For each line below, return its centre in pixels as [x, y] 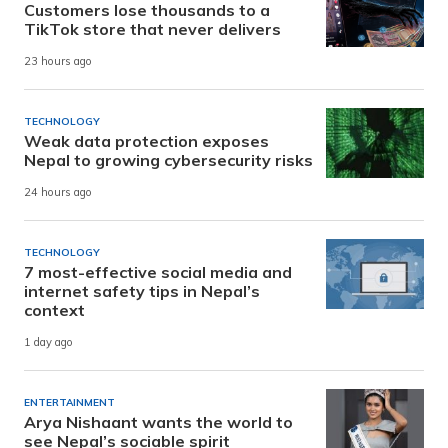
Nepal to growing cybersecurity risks [168, 160]
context [54, 310]
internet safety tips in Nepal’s [142, 291]
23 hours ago [58, 61]
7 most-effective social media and [158, 272]
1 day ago [48, 342]
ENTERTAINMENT [69, 403]
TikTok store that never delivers [152, 29]
